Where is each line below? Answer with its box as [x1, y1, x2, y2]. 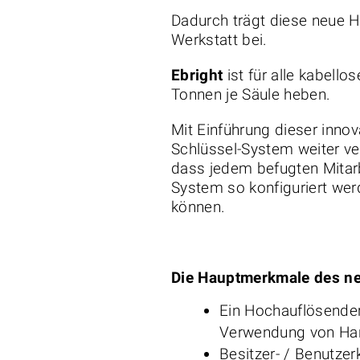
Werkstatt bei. [171, 31, 272, 49]
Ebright [171, 66, 223, 84]
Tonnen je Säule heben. [171, 85, 335, 104]
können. [171, 198, 226, 216]
